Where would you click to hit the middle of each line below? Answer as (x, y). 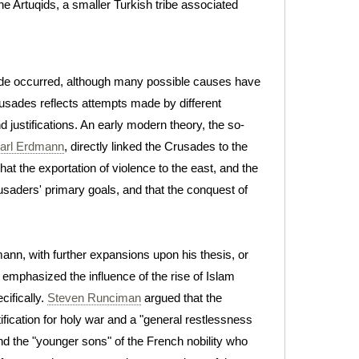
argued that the (182, 297)
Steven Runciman (94, 297)
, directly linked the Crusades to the (156, 146)
